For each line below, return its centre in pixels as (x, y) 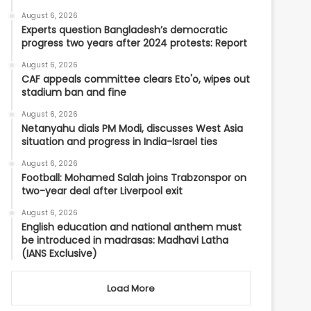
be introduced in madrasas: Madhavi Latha (125, 240)
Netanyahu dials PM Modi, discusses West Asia (133, 128)
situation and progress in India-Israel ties (120, 142)
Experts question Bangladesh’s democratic (125, 30)
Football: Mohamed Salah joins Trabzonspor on (134, 178)
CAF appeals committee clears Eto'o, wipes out (136, 79)
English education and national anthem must (132, 227)
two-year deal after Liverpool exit (102, 191)
